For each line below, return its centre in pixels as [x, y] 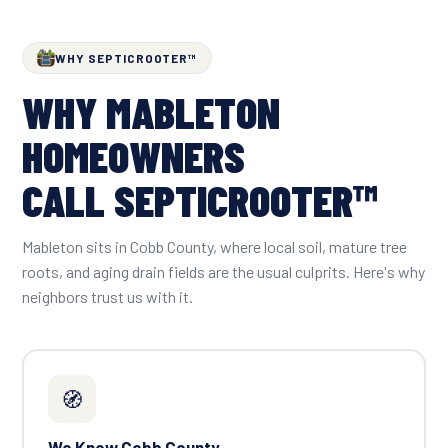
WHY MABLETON [151, 112]
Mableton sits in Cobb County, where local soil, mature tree [214, 247]
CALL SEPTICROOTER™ [200, 200]
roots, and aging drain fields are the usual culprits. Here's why [223, 272]
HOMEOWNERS [133, 156]
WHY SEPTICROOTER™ [126, 58]
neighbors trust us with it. [107, 297]
